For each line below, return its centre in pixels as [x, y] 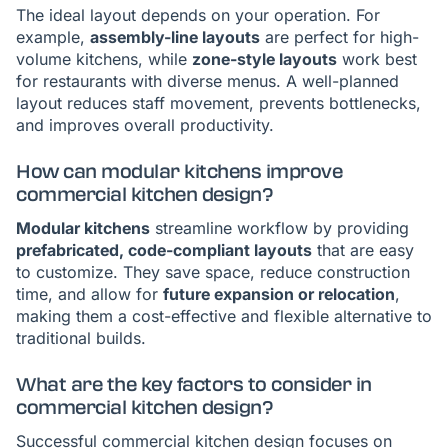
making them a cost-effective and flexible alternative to [224, 316]
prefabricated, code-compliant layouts [164, 250]
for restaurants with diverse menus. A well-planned [207, 81]
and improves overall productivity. [145, 125]
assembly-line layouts [175, 37]
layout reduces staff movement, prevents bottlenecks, [218, 103]
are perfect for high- [339, 37]
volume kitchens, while [104, 59]
